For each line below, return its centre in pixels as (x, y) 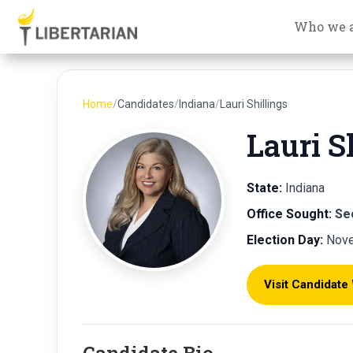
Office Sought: (289, 214)
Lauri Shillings (254, 104)
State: (264, 188)
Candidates (146, 104)
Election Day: (285, 240)
